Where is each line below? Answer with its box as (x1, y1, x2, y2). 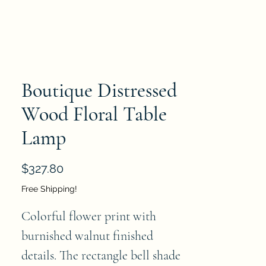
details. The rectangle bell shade (21, 247, 180, 263)
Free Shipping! (21, 183, 77, 194)
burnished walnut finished (21, 227, 153, 243)
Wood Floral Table (21, 102, 167, 126)
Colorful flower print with (21, 208, 156, 224)
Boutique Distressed (21, 78, 177, 103)
